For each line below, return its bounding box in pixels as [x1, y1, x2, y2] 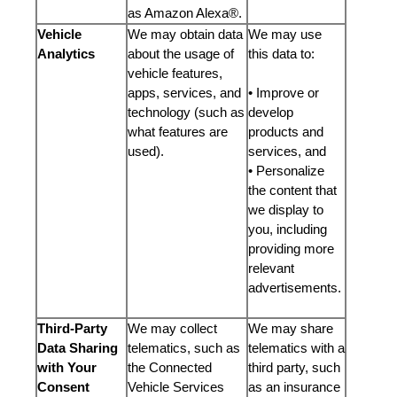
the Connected [128, 360, 212, 375]
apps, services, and [128, 85, 241, 100]
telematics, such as [128, 340, 240, 355]
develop [248, 105, 293, 120]
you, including [248, 222, 327, 237]
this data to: [248, 46, 315, 61]
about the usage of [128, 46, 234, 61]
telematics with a [248, 340, 345, 355]
